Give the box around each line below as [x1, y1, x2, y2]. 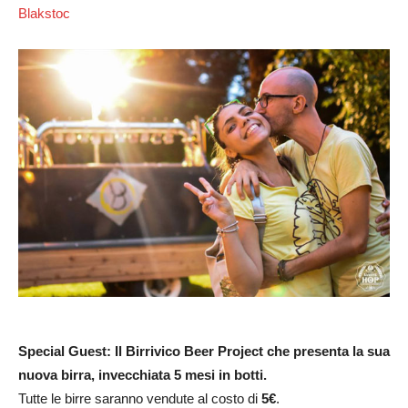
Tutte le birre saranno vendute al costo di [18, 390, 261, 406]
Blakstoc [18, 5, 70, 21]
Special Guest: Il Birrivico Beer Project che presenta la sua [18, 342, 390, 359]
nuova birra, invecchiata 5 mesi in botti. [18, 366, 267, 382]
